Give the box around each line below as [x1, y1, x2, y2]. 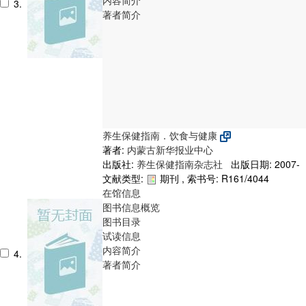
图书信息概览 [102, 199, 160, 214]
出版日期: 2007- [225, 156, 300, 171]
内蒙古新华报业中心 [127, 142, 213, 156]
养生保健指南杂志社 [137, 156, 225, 171]
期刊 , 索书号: [157, 171, 221, 185]
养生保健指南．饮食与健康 [102, 128, 220, 142]
